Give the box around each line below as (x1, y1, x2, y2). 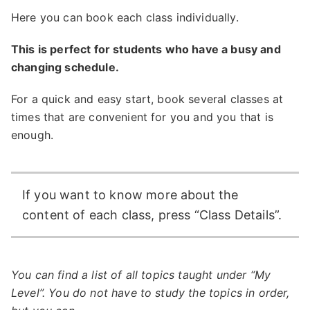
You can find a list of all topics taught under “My (11, 267, 271, 282)
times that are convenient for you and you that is (11, 109, 273, 124)
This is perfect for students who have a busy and (11, 42, 281, 56)
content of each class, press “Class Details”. (22, 207, 282, 222)
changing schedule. (11, 60, 119, 74)
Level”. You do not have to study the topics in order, (11, 285, 290, 300)
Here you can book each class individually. (11, 10, 239, 24)
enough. (11, 127, 54, 142)
